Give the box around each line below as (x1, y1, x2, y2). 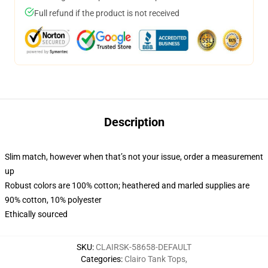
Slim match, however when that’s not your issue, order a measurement (5, 152, 263, 162)
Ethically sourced (5, 209, 68, 219)
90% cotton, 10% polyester (5, 195, 102, 205)
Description (103, 115, 165, 129)
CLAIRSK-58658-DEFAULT (96, 242, 191, 252)
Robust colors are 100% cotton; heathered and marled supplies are (5, 181, 249, 190)
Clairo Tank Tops (124, 254, 185, 264)
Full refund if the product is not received (34, 8, 179, 18)
